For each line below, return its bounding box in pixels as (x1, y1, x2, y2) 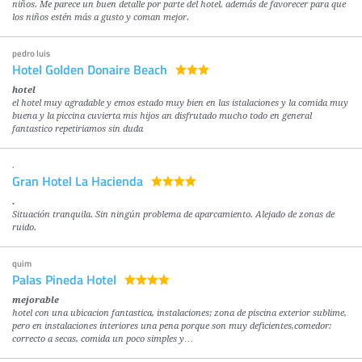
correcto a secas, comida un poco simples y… (12, 333, 193, 344)
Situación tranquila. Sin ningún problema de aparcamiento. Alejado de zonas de (12, 208, 335, 220)
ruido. (12, 221, 36, 233)
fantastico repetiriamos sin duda (12, 123, 143, 134)
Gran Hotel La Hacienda (12, 170, 143, 190)
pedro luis (12, 46, 50, 60)
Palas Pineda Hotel (12, 269, 116, 288)
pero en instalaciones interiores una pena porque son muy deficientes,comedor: (12, 320, 331, 331)
